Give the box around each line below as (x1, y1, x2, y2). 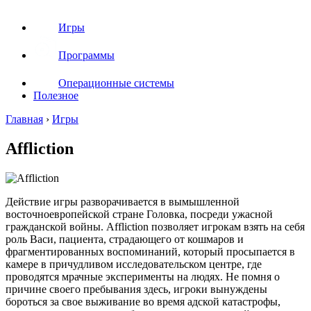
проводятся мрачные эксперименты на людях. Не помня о (6, 270, 280, 283)
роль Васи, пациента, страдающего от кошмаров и (6, 233, 244, 245)
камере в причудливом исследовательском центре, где (6, 258, 262, 270)
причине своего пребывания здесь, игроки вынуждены (6, 283, 267, 295)
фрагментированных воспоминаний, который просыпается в (6, 245, 295, 258)
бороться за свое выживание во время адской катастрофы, (6, 295, 280, 308)
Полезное (33, 90, 78, 101)
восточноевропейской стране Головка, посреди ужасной (6, 208, 273, 220)
